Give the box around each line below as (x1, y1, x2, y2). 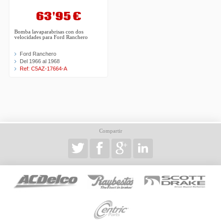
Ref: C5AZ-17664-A (20, 66, 68, 72)
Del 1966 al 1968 (20, 58, 60, 65)
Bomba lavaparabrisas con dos (14, 29, 84, 35)
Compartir (99, 128, 122, 134)
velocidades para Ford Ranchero (14, 35, 88, 40)
